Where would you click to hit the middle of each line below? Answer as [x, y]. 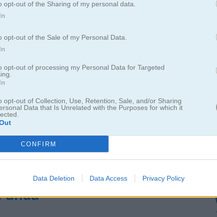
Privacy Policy [163, 178]
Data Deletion [54, 178]
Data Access [108, 178]
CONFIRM [39, 144]
